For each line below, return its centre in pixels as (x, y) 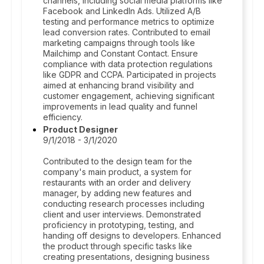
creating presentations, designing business (126, 257)
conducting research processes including (124, 204)
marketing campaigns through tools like (119, 43)
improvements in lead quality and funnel (120, 106)
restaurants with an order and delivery (117, 182)
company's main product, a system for (117, 172)
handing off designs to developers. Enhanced (132, 235)
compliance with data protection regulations (128, 64)
